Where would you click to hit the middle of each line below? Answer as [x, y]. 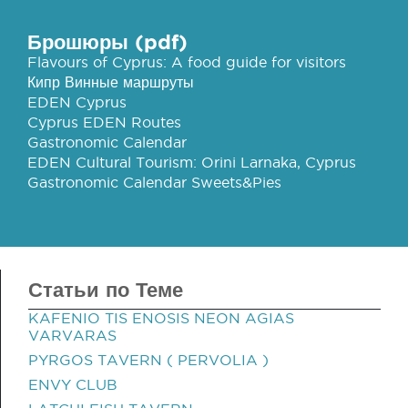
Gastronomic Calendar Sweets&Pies [154, 182]
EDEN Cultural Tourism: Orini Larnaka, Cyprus [192, 162]
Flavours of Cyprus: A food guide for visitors [187, 62]
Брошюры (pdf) [107, 41]
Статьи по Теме [106, 289]
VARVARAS [72, 335]
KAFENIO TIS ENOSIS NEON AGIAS [161, 318]
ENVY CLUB [73, 384]
